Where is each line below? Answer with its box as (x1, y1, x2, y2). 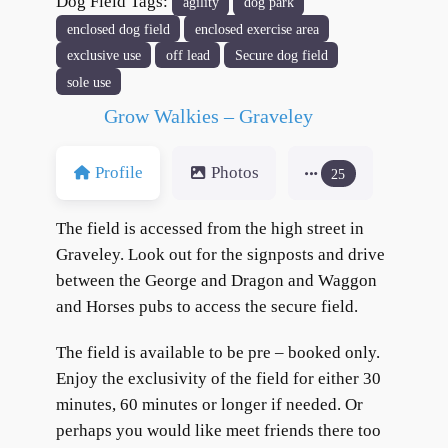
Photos (210, 163, 259, 183)
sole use (66, 73, 111, 90)
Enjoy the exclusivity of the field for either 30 (56, 369, 381, 389)
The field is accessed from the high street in (56, 219, 364, 239)
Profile (94, 163, 143, 183)
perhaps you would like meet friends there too (56, 421, 381, 441)
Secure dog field (234, 46, 328, 63)
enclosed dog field (66, 20, 170, 37)
